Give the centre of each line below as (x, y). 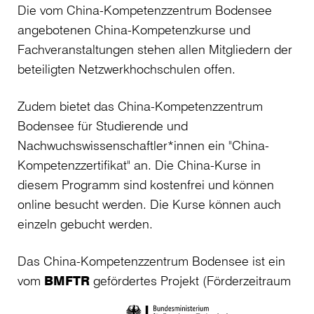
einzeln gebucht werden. (89, 224)
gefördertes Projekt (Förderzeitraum (190, 280)
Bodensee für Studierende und (103, 125)
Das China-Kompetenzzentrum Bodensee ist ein (151, 261)
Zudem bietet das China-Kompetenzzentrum (140, 106)
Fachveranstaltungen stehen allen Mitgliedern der (155, 49)
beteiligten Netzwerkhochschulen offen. (127, 69)
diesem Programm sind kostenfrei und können (146, 184)
